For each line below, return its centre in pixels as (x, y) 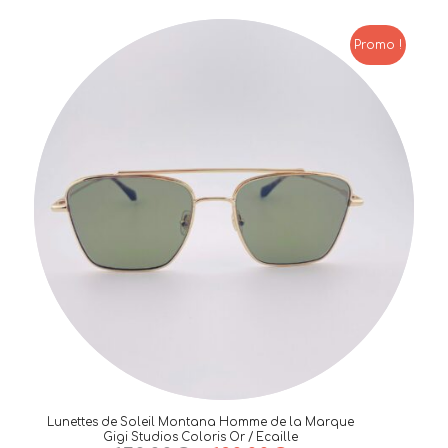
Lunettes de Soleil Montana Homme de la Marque (200, 422)
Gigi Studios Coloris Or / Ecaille (200, 437)
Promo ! (378, 44)
